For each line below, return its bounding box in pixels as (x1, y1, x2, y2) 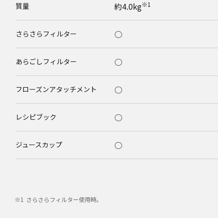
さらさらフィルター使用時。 (26, 195, 102, 203)
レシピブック (16, 112, 56, 122)
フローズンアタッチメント (16, 84, 97, 94)
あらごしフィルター (16, 56, 77, 66)
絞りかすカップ (16, 167, 63, 177)
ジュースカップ (16, 140, 62, 149)
